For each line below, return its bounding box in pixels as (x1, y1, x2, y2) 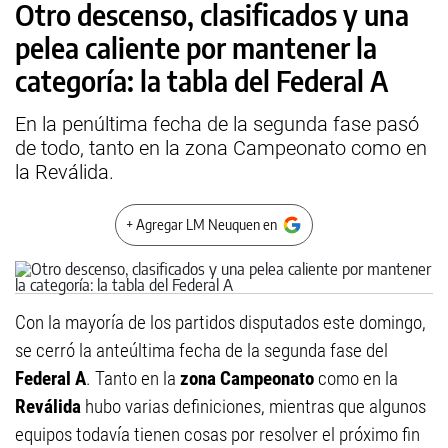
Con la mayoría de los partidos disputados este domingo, (15, 311, 426, 334)
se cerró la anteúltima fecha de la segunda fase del (15, 339, 388, 362)
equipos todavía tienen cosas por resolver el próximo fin (15, 423, 420, 446)
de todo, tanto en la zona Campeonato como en (15, 136, 427, 160)
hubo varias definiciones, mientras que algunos (85, 395, 426, 418)
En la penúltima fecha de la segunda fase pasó (15, 112, 419, 136)
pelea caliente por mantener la (15, 30, 377, 65)
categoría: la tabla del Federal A (15, 63, 388, 98)
